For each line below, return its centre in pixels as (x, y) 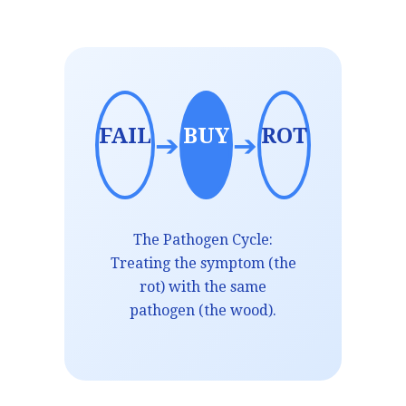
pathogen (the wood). (203, 310)
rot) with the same (203, 286)
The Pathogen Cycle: (203, 239)
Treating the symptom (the (203, 263)
